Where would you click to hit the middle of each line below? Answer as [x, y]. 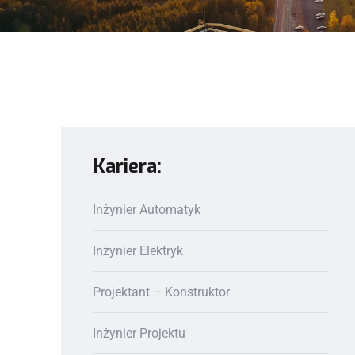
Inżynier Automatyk [147, 209]
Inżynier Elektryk [138, 250]
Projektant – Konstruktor [161, 292]
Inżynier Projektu [139, 333]
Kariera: [127, 166]
